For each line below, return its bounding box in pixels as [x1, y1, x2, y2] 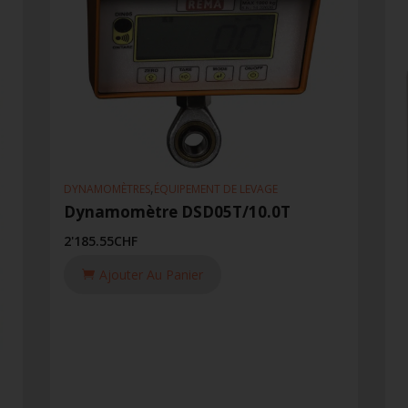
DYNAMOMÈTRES [63, 180, 150, 197]
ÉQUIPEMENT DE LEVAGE [153, 180, 278, 197]
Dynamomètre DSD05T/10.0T [63, 200, 291, 222]
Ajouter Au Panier [98, 265, 203, 283]
